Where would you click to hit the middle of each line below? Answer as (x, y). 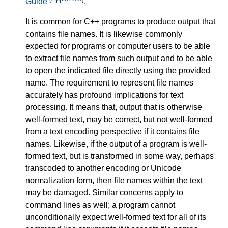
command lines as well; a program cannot (100, 205)
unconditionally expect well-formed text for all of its (116, 217)
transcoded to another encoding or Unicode (103, 168)
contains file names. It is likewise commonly (104, 34)
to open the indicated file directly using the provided (118, 71)
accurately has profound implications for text (104, 95)
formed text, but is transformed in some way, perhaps (120, 156)
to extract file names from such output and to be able (119, 59)
